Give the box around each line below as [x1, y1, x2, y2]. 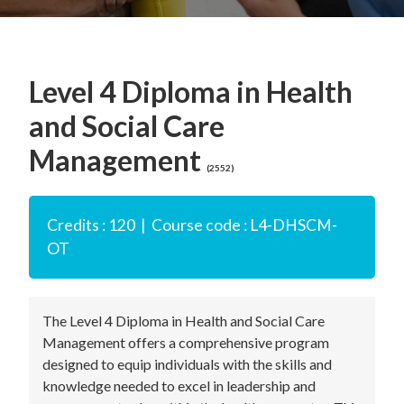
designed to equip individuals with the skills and [42, 355, 332, 373]
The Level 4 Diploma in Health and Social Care [42, 312, 325, 330]
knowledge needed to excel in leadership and [42, 377, 316, 395]
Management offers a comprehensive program [42, 334, 329, 352]
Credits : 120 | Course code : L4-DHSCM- [47, 216, 337, 235]
